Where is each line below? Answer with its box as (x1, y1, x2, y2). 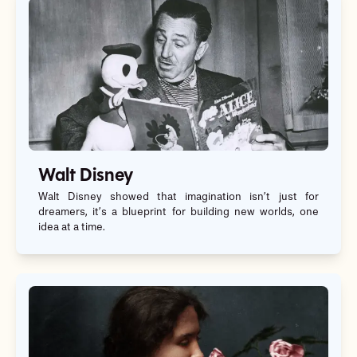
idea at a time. (38, 222, 105, 233)
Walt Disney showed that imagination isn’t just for (38, 192, 319, 203)
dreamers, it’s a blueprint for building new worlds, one (38, 207, 319, 218)
